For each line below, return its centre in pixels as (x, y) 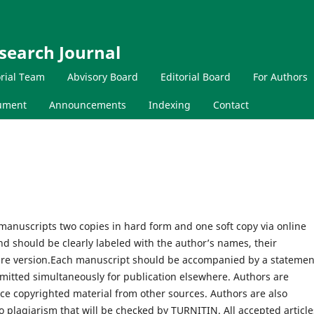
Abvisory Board (103, 76)
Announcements (88, 104)
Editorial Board (196, 76)
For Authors (280, 76)
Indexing (170, 104)
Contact (231, 104)
